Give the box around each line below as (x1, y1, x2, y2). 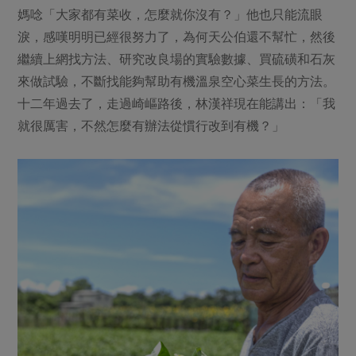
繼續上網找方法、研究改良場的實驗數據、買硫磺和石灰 (17, 51, 336, 66)
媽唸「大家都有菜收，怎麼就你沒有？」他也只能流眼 (17, 6, 323, 21)
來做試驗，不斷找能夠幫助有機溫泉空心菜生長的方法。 (17, 73, 336, 88)
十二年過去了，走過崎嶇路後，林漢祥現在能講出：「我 (17, 95, 336, 110)
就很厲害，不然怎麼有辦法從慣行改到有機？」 (17, 118, 285, 133)
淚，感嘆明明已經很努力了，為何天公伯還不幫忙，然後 (17, 29, 336, 44)
